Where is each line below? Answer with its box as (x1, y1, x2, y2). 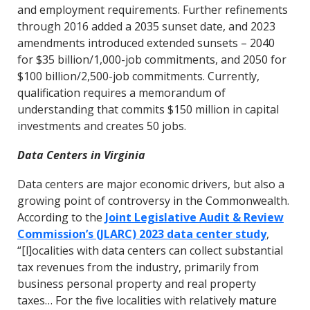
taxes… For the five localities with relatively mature (17, 293, 277, 308)
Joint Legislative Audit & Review (104, 210, 284, 225)
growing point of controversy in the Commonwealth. (17, 193, 289, 208)
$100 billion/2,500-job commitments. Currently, (17, 69, 259, 84)
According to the (17, 210, 105, 225)
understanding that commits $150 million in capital (17, 102, 279, 117)
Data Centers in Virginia (17, 147, 145, 163)
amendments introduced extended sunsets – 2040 (17, 35, 275, 51)
